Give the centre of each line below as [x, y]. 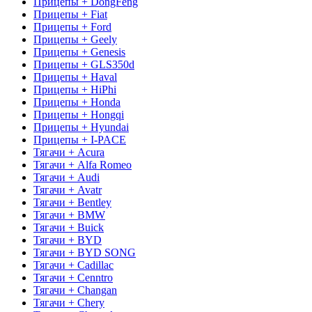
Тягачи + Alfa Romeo [83, 164]
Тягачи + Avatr [68, 189]
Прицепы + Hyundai [81, 127]
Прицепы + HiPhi [75, 89]
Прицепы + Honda [77, 102]
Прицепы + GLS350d [84, 64]
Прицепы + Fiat [70, 14]
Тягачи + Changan [75, 290]
